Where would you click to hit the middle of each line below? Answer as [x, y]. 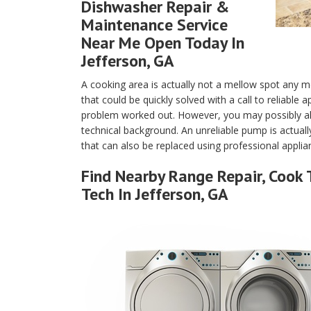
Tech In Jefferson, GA [155, 194]
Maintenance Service [154, 25]
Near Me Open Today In [163, 43]
